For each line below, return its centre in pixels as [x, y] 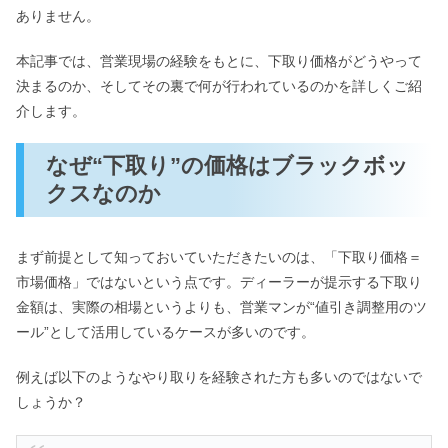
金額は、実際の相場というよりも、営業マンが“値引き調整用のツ [221, 307]
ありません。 [58, 16]
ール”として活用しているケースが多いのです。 [165, 332]
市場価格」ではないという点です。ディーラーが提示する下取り [219, 282]
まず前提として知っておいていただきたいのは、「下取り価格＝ [219, 257]
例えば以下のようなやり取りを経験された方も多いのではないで [219, 377]
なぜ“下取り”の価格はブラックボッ [228, 166]
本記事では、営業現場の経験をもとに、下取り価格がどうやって [219, 60]
